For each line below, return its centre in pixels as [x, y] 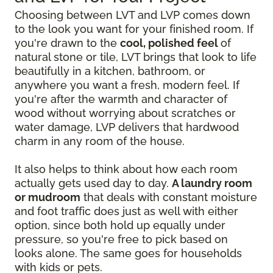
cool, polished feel [170, 43]
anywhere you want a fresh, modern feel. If [127, 85]
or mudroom [48, 197]
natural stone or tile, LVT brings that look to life [136, 57]
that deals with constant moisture [169, 197]
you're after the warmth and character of [121, 99]
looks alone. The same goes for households [128, 253]
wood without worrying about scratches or [125, 113]
